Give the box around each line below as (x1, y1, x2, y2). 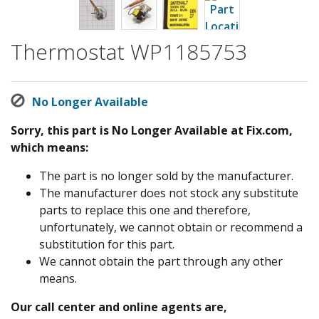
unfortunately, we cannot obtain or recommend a (39, 219, 303, 235)
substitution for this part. (39, 236, 174, 252)
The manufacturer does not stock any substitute (39, 184, 298, 201)
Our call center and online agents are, (11, 298, 227, 315)
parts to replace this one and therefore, (39, 202, 251, 218)
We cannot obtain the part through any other (39, 253, 283, 269)
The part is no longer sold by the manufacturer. (39, 167, 293, 184)
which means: (11, 139, 88, 155)
